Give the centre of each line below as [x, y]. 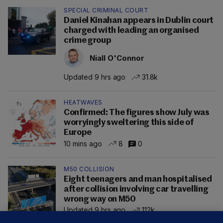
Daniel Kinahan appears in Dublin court [139, 21]
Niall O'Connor [117, 58]
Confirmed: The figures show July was [137, 113]
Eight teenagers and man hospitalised [138, 180]
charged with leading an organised [131, 31]
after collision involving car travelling [136, 190]
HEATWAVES [83, 103]
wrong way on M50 [100, 200]
